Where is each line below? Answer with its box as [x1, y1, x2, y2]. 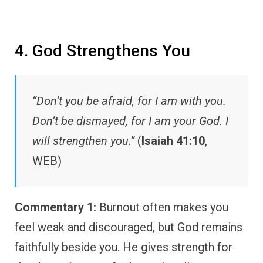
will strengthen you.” [32, 134, 134, 149]
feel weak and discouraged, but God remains [15, 220, 242, 235]
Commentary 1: [15, 200, 96, 215]
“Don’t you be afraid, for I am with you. [32, 94, 226, 109]
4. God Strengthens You [15, 41, 190, 61]
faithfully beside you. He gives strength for [15, 240, 232, 255]
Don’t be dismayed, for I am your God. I [32, 114, 228, 129]
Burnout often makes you [96, 200, 228, 215]
